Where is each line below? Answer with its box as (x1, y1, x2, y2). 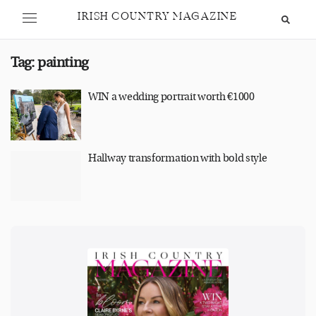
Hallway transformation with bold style (88, 152, 267, 164)
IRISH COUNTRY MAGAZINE (78, 8, 237, 25)
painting (37, 54, 88, 71)
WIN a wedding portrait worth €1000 (88, 91, 255, 103)
